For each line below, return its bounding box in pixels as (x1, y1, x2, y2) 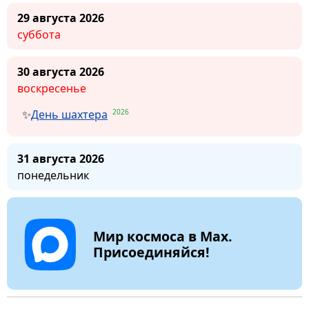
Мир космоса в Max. (92, 226, 232, 246)
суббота (17, 26, 61, 42)
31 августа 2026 (17, 150, 104, 166)
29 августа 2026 (17, 10, 104, 26)
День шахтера (31, 106, 108, 122)
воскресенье (17, 80, 86, 96)
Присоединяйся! (92, 242, 210, 261)
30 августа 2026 (17, 63, 104, 79)
